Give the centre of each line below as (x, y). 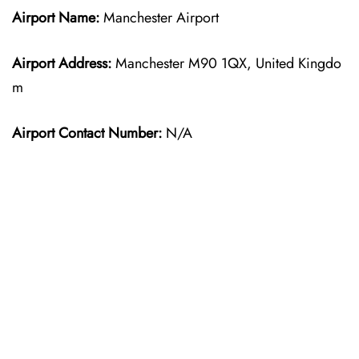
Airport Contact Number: (87, 133)
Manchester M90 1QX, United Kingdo (226, 63)
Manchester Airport (159, 18)
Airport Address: (62, 63)
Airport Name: (56, 18)
